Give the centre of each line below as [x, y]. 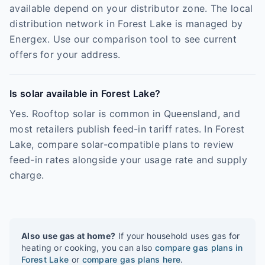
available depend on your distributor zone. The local [131, 8]
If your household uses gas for [178, 236]
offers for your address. [65, 54]
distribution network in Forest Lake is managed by [126, 24]
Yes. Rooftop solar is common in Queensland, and [125, 114]
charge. [27, 175]
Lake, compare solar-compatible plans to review [122, 144]
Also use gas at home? [69, 236]
